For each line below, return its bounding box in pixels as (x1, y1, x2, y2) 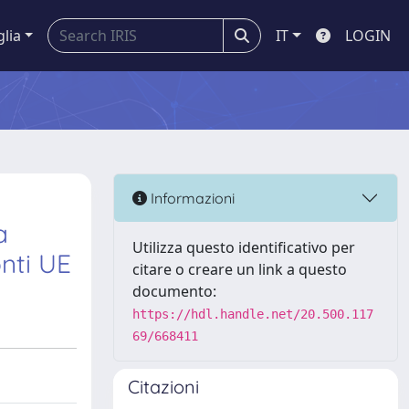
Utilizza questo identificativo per (132, 237, 355, 257)
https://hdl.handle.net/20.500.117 (132, 307, 373, 321)
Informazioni (147, 188, 235, 207)
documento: (132, 281, 216, 301)
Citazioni (128, 375, 199, 398)
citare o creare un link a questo (132, 259, 347, 279)
